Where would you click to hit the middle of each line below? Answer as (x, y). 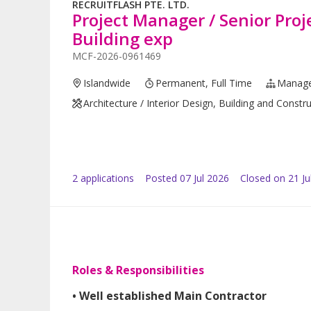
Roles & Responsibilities (138, 270)
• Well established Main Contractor (169, 296)
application (103, 178)
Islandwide (107, 83)
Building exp (123, 39)
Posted (161, 178)
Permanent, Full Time (204, 83)
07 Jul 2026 (204, 178)
